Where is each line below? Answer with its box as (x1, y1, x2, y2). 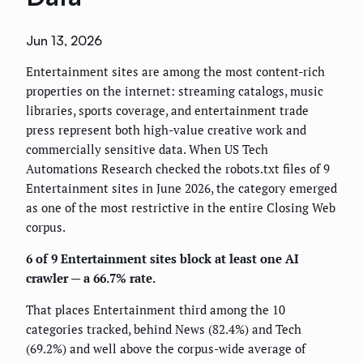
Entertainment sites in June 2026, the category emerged (26, 180, 337, 197)
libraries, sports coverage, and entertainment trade (26, 102, 309, 119)
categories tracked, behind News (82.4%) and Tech (26, 321, 301, 338)
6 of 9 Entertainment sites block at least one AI (26, 250, 299, 267)
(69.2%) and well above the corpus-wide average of (26, 340, 305, 357)
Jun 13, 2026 (26, 32, 102, 49)
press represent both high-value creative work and (26, 122, 306, 139)
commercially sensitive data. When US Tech (26, 141, 268, 158)
